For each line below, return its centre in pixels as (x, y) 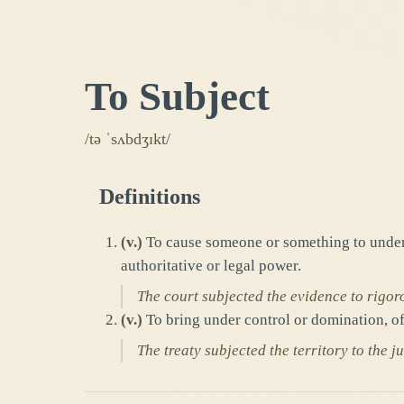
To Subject (177, 97)
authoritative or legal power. (211, 266)
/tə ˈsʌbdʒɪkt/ (128, 139)
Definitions (150, 197)
